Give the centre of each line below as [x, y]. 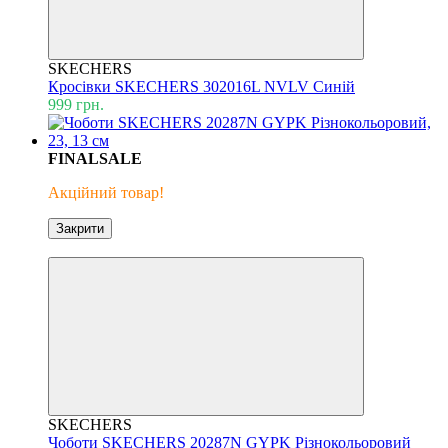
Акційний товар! [106, 192]
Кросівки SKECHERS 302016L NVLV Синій [201, 86]
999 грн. [76, 104]
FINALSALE [95, 158]
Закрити [80, 228]
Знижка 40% [93, 247]
